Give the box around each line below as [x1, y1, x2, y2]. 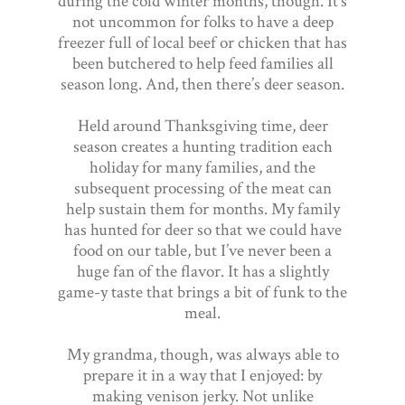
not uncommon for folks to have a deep [71, 10, 334, 33]
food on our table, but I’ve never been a [73, 239, 332, 262]
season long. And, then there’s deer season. [61, 72, 344, 96]
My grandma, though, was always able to [66, 343, 339, 366]
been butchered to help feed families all [71, 52, 334, 75]
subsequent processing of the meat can [73, 176, 332, 200]
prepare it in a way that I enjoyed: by [83, 363, 322, 387]
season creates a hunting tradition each [72, 135, 333, 158]
